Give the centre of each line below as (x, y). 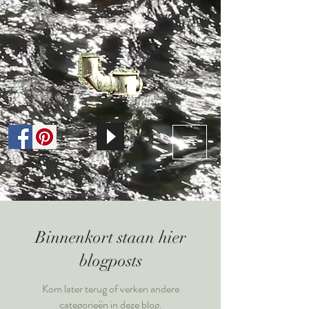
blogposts (110, 261)
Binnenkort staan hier (110, 237)
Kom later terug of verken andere (110, 289)
